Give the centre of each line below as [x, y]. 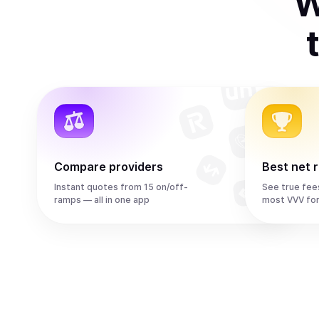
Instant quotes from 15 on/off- [121, 187]
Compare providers [109, 167]
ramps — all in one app [102, 200]
